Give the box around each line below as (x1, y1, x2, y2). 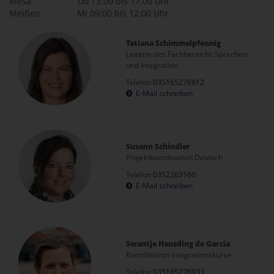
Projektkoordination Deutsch (126, 152, 223, 163)
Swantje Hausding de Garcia (126, 239, 231, 249)
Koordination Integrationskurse (126, 250, 232, 260)
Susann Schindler (126, 141, 191, 152)
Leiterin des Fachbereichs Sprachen (126, 49, 248, 59)
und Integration (126, 60, 179, 70)
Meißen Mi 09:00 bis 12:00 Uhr (9, 7, 169, 19)
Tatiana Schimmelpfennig (126, 38, 221, 48)
